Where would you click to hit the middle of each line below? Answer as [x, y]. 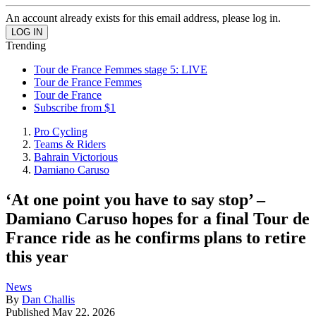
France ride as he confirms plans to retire [156, 237]
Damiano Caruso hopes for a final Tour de [158, 218]
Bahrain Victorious [76, 157]
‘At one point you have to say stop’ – [135, 199]
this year [37, 256]
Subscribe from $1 [75, 108]
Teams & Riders [70, 144]
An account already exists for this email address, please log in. [143, 18]
